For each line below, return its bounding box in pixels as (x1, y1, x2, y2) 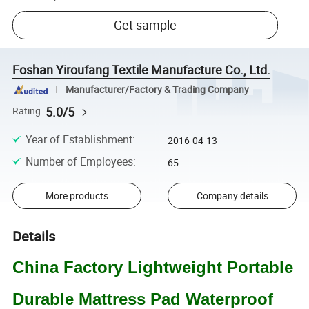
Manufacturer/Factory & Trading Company (65, 83, 249, 96)
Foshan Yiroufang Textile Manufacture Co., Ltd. (12, 61, 271, 79)
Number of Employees (25, 154, 133, 170)
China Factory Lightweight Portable (12, 258, 294, 277)
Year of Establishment (25, 132, 132, 148)
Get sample (114, 17, 177, 34)
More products (45, 189, 108, 203)
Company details (196, 189, 268, 203)
